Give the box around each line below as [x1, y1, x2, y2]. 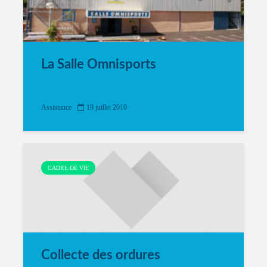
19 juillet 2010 [86, 103, 127, 112]
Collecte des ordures [41, 249, 160, 262]
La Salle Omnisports [41, 58, 156, 71]
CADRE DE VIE [48, 164, 89, 171]
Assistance [41, 103, 72, 112]
